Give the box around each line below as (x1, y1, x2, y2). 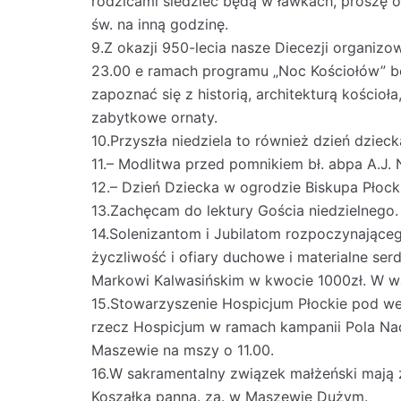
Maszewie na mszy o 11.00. (91, 341, 274, 359)
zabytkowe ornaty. (91, 108, 218, 126)
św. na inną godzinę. (91, 15, 228, 33)
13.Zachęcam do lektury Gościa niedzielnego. (91, 201, 398, 219)
